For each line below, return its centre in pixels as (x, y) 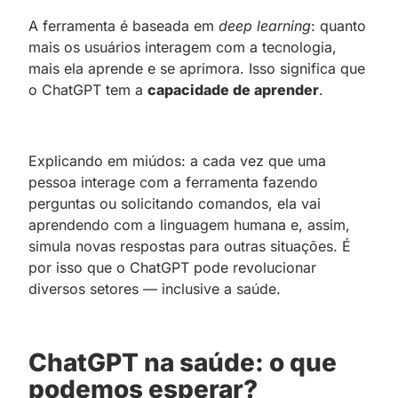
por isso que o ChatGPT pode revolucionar (172, 267)
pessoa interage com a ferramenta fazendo (173, 182)
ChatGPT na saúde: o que (183, 362)
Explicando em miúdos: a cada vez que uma (177, 160)
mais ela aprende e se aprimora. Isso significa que (197, 68)
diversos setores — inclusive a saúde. (155, 288)
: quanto (338, 25)
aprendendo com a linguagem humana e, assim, (189, 224)
